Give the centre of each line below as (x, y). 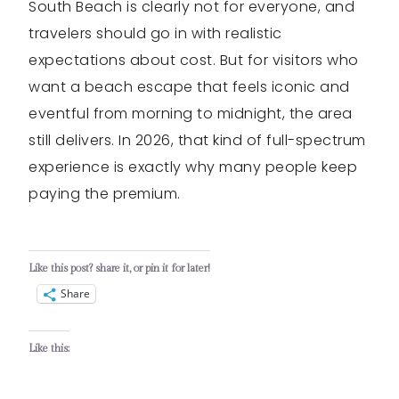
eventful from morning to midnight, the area (191, 113)
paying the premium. (105, 193)
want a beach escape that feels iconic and (189, 86)
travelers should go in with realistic (155, 33)
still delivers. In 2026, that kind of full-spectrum (197, 140)
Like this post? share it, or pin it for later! (119, 268)
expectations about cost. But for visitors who (194, 60)
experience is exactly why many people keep (193, 167)
